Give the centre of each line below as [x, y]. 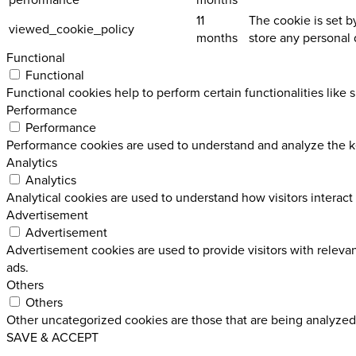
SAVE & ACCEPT [52, 337]
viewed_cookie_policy [72, 29]
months [217, 38]
